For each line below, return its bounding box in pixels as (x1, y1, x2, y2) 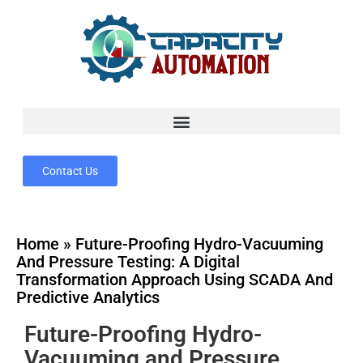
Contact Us (42, 164, 98, 177)
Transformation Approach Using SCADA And (16, 270, 333, 289)
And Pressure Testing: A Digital (16, 252, 240, 271)
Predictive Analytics (16, 288, 160, 307)
